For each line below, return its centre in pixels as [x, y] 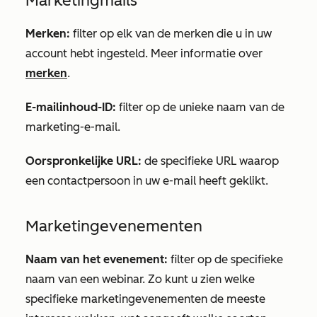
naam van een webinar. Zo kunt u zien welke [140, 279]
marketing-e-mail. [73, 127]
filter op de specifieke [225, 259]
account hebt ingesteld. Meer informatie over [144, 53]
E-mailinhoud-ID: [71, 107]
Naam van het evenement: [97, 259]
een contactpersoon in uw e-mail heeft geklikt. [147, 181]
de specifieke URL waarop [210, 161]
